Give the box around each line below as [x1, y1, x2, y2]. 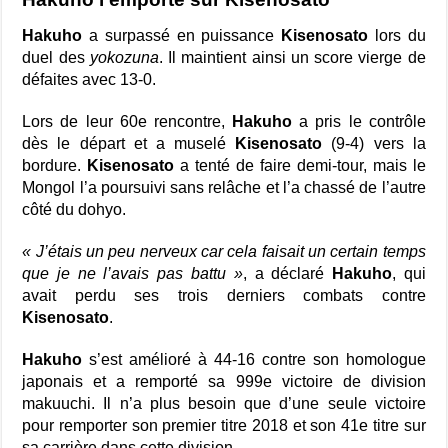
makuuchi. [22, 395, 104, 412]
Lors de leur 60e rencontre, [22, 113, 233, 130]
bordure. [22, 157, 88, 174]
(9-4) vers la [331, 135, 426, 152]
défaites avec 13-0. [22, 71, 157, 88]
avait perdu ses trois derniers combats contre [22, 287, 426, 304]
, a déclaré [242, 265, 333, 282]
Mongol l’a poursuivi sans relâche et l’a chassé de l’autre [22, 179, 426, 196]
